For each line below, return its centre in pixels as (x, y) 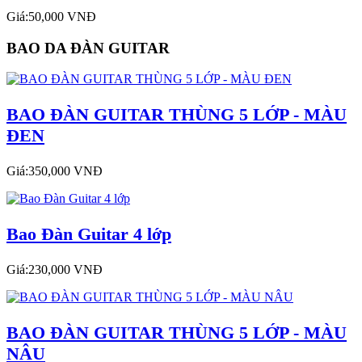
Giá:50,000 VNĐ (51, 16)
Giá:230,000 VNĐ (55, 269)
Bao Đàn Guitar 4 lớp (89, 234)
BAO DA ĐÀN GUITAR (88, 48)
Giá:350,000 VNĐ (55, 171)
